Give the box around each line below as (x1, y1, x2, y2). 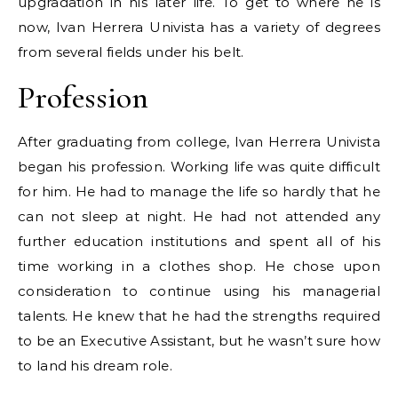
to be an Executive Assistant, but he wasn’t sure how (18, 332, 380, 349)
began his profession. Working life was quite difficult (18, 158, 380, 175)
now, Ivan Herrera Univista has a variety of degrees (18, 19, 380, 36)
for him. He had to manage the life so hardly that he (18, 183, 380, 200)
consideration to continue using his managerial (18, 283, 380, 299)
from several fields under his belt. (18, 44, 244, 60)
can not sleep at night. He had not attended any (18, 208, 380, 225)
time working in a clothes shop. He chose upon (18, 258, 380, 275)
